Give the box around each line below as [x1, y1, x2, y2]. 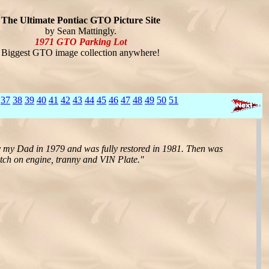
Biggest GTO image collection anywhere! [1, 47, 160, 58]
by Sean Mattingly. [44, 26, 116, 36]
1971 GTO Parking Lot [34, 37, 127, 47]
